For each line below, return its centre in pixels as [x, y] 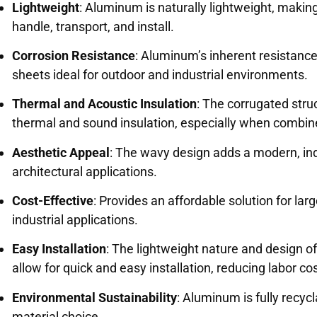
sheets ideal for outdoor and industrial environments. [160, 74]
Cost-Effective [53, 201]
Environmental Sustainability [95, 297]
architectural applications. [85, 171]
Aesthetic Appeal [61, 152]
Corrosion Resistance [74, 55]
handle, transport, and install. [93, 26]
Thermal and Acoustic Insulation [105, 104]
